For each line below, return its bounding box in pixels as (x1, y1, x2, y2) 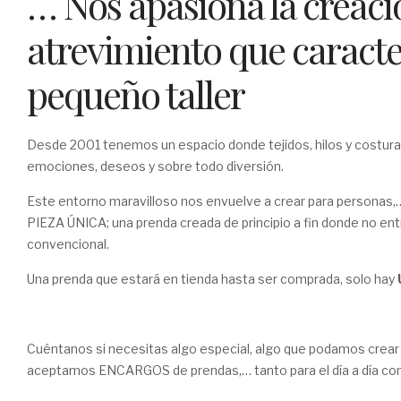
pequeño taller (27, 69, 244, 120)
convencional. (27, 236, 109, 252)
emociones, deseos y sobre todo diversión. (27, 158, 284, 175)
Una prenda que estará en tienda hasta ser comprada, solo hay (27, 271, 397, 287)
